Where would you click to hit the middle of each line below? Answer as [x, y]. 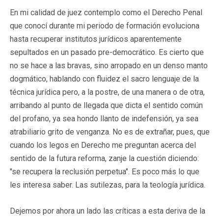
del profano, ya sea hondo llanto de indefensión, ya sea [104, 118]
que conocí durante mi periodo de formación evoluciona [105, 26]
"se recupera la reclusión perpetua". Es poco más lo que [105, 171]
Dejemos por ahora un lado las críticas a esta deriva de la [108, 211]
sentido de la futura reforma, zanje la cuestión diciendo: [104, 158]
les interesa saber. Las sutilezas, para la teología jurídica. [108, 185]
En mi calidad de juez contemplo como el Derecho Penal [106, 12]
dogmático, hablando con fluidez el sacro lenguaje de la [104, 79]
